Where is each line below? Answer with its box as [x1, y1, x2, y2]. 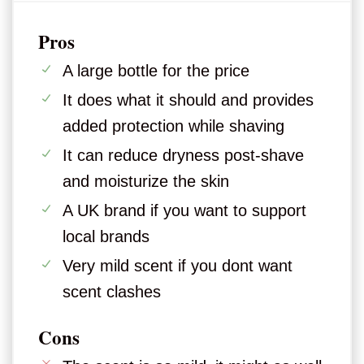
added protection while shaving [63, 117, 284, 136]
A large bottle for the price [63, 62, 249, 80]
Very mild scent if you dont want [63, 257, 292, 275]
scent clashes [63, 283, 161, 301]
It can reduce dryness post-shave [63, 146, 304, 165]
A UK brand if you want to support [63, 201, 306, 220]
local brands [63, 227, 149, 246]
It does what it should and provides [63, 91, 314, 110]
